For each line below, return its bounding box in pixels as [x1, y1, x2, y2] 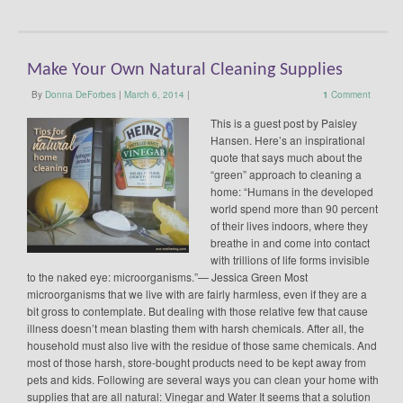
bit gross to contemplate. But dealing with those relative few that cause [27, 302, 368, 318]
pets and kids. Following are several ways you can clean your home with [27, 371, 379, 387]
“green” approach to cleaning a [210, 166, 362, 182]
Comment [328, 87, 372, 101]
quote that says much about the [210, 148, 363, 165]
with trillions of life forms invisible [210, 251, 370, 267]
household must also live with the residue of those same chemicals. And [27, 336, 377, 353]
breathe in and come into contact [210, 234, 370, 250]
